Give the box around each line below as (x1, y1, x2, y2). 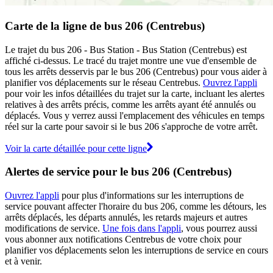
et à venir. (5, 256, 42, 267)
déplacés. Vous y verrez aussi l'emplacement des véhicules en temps (5, 110, 264, 121)
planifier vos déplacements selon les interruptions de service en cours (5, 245, 268, 256)
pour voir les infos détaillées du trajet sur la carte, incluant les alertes (5, 88, 264, 99)
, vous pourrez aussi (181, 223, 257, 234)
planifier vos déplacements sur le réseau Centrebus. (5, 77, 203, 88)
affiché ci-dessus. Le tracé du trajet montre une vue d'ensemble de (5, 55, 257, 66)
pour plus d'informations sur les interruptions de (59, 190, 244, 201)
